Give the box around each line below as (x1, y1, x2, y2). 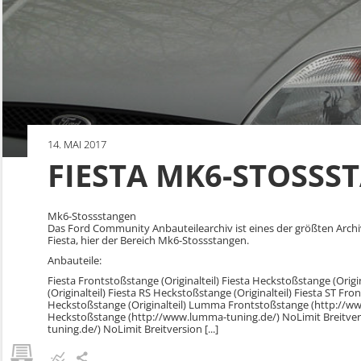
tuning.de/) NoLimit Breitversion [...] (47, 322, 218, 336)
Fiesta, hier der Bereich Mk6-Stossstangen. (47, 233, 249, 247)
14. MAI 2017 (47, 137, 106, 151)
